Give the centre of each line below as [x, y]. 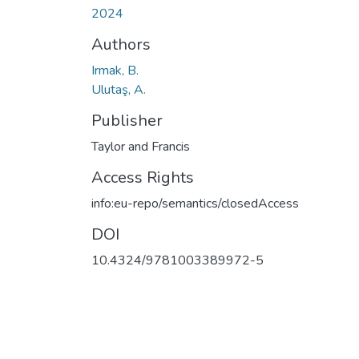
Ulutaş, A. [119, 89]
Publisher [127, 120]
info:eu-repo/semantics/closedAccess [195, 203]
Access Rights [143, 177]
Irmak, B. [115, 70]
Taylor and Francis [141, 146]
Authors [121, 44]
